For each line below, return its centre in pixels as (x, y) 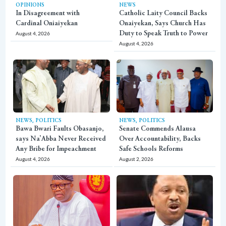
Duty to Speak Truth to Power (163, 34)
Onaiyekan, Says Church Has (162, 23)
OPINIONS (30, 5)
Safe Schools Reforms (151, 149)
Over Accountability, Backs (160, 139)
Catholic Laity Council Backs (163, 13)
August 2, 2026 (136, 159)
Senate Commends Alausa (157, 129)
